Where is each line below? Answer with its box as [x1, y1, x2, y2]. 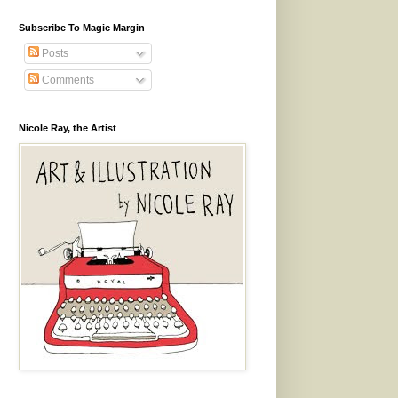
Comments [39, 73, 94, 86]
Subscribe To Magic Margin [19, 21, 145, 33]
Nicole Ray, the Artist [19, 122, 116, 133]
